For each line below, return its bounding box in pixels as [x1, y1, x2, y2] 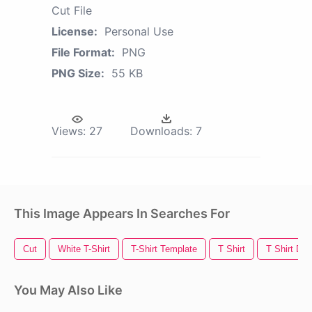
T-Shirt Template [131, 244, 197, 255]
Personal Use [104, 24, 173, 39]
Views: [52, 124, 86, 139]
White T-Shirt [58, 244, 110, 255]
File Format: [52, 45, 115, 60]
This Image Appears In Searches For [14, 206, 230, 221]
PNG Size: [52, 66, 104, 81]
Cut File [52, 3, 92, 18]
